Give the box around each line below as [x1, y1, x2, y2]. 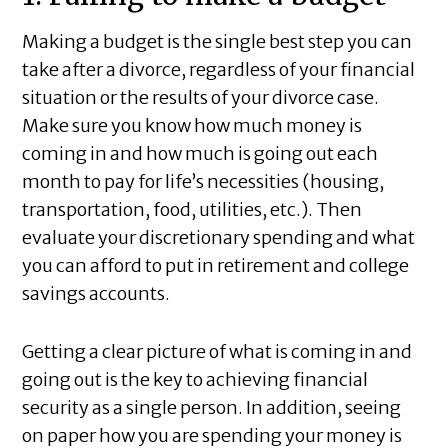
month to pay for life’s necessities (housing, [22, 170, 385, 194]
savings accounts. [22, 282, 174, 306]
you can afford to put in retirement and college [22, 254, 410, 278]
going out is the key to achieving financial [22, 368, 369, 392]
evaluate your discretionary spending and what [22, 226, 416, 250]
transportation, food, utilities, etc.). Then [22, 198, 363, 222]
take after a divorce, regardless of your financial [22, 58, 416, 82]
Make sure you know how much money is [22, 114, 363, 138]
